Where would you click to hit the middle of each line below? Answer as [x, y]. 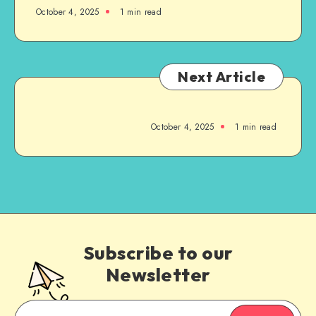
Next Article [221, 76]
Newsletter [158, 274]
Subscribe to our [158, 253]
